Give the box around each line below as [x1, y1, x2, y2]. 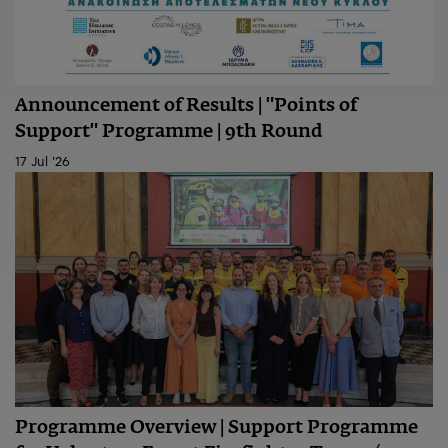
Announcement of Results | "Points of [15, 97, 357, 116]
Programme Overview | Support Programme [15, 419, 418, 438]
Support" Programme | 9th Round [15, 123, 323, 142]
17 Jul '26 [15, 156, 70, 170]
